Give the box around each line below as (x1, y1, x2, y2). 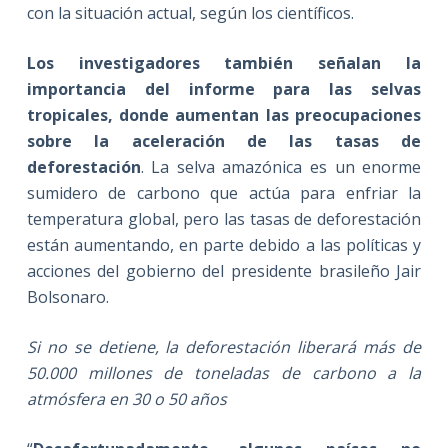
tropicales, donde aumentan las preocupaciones (26, 103, 422, 126)
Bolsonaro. (26, 285, 109, 308)
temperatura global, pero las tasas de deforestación (26, 207, 422, 230)
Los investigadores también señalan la (26, 51, 422, 74)
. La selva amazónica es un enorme (140, 155, 422, 178)
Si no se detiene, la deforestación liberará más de (26, 335, 422, 358)
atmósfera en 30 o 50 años (26, 387, 227, 410)
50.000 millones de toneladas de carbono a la (26, 361, 422, 384)
